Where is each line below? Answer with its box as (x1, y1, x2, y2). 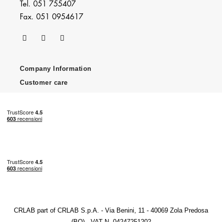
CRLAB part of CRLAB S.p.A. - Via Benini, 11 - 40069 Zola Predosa (14, 207, 208, 215)
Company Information (20, 65, 92, 73)
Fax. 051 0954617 (20, 13, 84, 21)
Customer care (20, 79, 68, 87)
